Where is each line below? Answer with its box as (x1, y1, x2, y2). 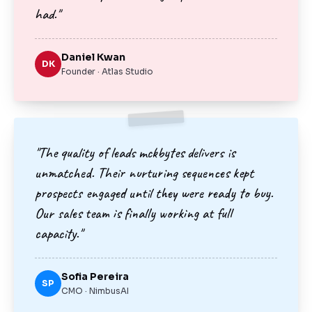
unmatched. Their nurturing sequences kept (35, 163, 253, 182)
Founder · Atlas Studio (61, 66, 153, 77)
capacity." (35, 224, 82, 242)
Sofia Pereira (61, 270, 129, 283)
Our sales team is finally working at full (35, 203, 232, 222)
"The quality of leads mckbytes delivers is (35, 143, 235, 162)
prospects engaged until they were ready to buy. (35, 183, 273, 202)
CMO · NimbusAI (61, 286, 129, 296)
